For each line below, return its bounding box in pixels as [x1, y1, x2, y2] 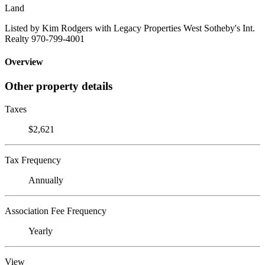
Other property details [5, 80, 112, 93]
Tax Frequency [5, 155, 61, 166]
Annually [28, 175, 63, 186]
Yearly [28, 226, 53, 237]
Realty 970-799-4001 [5, 33, 85, 44]
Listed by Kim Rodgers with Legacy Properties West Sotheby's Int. [5, 22, 255, 33]
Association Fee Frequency [5, 206, 106, 216]
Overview [5, 57, 43, 67]
